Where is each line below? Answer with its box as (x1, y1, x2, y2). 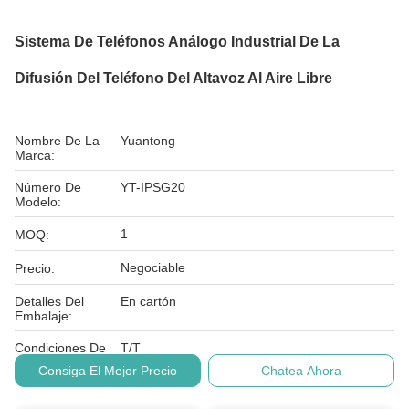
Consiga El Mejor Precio (37, 363, 177, 378)
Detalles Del (15, 294, 84, 309)
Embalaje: (15, 309, 72, 323)
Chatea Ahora (261, 363, 342, 378)
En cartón (121, 294, 176, 309)
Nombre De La (15, 133, 100, 148)
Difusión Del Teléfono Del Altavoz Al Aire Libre (15, 70, 332, 86)
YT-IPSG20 (121, 180, 185, 194)
